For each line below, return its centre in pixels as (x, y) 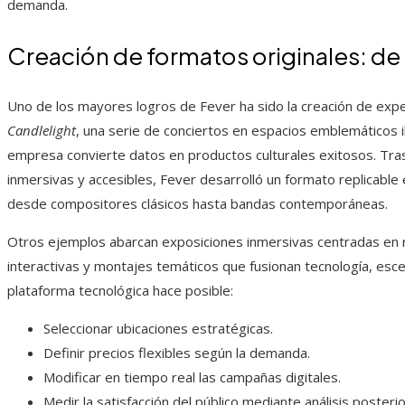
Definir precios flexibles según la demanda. (177, 353)
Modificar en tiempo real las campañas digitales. (192, 377)
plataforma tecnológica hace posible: (120, 291)
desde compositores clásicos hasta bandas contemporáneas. (198, 204)
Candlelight (42, 131)
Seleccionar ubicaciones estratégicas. (158, 329)
